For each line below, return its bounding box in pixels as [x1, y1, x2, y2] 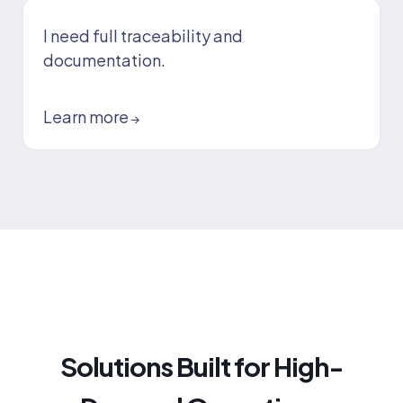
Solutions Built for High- [59, 350, 344, 383]
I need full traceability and [43, 25, 243, 47]
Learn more [43, 106, 129, 128]
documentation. [43, 49, 168, 71]
